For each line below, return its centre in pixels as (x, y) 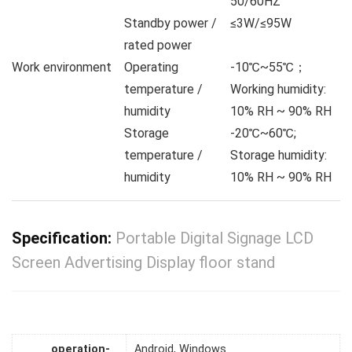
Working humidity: (278, 90)
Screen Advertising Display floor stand (143, 263)
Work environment (62, 68)
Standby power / (170, 24)
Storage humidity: (279, 156)
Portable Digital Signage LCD (214, 238)
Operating (151, 68)
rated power (158, 46)
